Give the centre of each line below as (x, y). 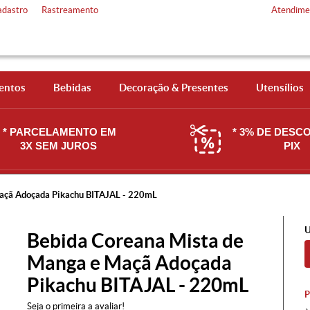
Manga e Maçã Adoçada (129, 263)
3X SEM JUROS (60, 146)
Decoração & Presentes (173, 88)
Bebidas (72, 88)
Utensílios (280, 88)
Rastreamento (70, 10)
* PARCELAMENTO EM (60, 132)
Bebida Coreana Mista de (135, 241)
